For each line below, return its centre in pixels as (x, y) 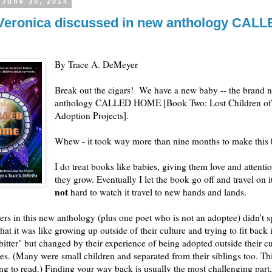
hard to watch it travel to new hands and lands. (158, 192)
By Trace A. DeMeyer (97, 64)
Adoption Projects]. (92, 115)
